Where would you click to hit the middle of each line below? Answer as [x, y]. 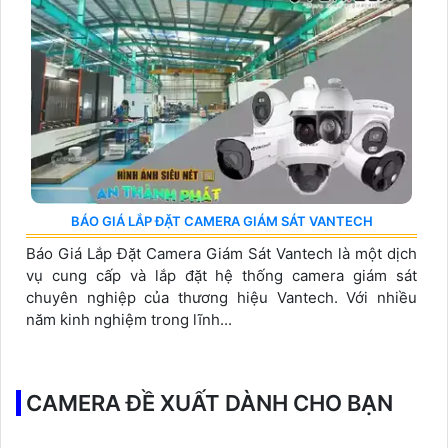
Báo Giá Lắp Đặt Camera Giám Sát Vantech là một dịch [221, 253]
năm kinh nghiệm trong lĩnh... [129, 319]
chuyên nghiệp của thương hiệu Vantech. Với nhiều [221, 297]
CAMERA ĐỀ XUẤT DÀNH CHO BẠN [209, 402]
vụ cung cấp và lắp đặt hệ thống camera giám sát [221, 275]
